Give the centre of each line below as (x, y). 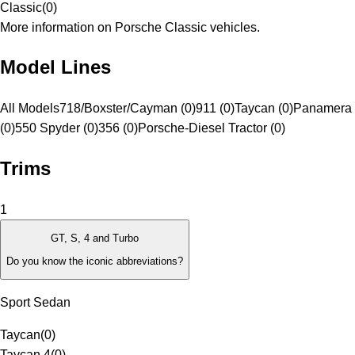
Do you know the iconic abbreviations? (95, 261)
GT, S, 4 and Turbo (95, 239)
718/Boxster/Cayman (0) (128, 109)
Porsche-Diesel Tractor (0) (212, 128)
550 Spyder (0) (57, 128)
